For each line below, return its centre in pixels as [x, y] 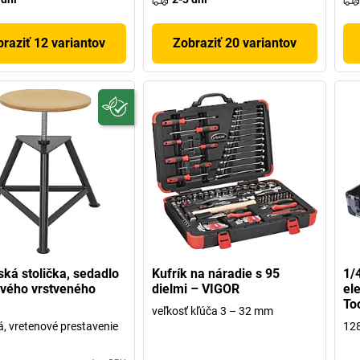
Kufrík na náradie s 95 [216, 274]
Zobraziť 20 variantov [234, 43]
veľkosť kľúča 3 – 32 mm [213, 311]
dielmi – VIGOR [196, 289]
